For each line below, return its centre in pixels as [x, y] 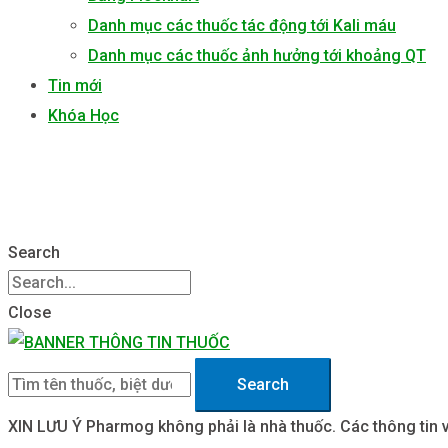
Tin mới [75, 85]
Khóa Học [83, 115]
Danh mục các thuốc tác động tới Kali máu [242, 25]
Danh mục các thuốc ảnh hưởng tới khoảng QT [257, 55]
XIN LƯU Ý [45, 426]
